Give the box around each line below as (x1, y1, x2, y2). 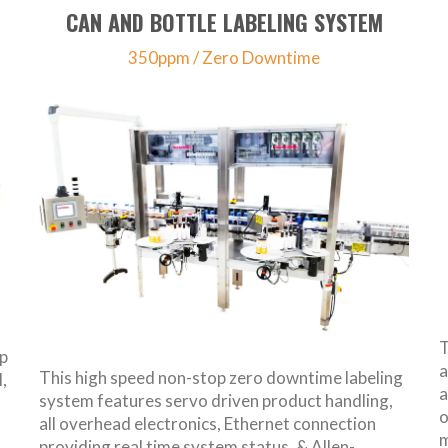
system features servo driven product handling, (39, 390, 393, 412)
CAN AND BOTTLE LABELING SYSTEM (65, 6, 383, 39)
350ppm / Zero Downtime (128, 47, 320, 69)
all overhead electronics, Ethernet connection (39, 413, 376, 435)
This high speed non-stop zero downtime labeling (39, 367, 403, 389)
